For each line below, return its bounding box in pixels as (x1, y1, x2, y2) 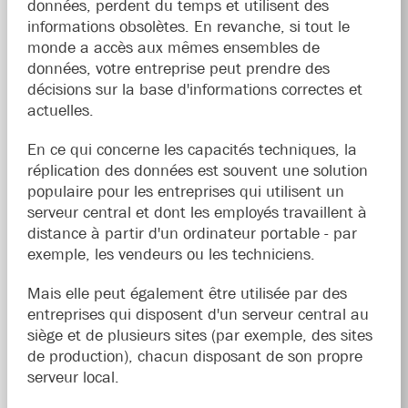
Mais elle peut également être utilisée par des (26, 284, 347, 302)
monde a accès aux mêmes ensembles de (26, 38, 320, 56)
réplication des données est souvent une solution (26, 161, 368, 179)
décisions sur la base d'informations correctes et (26, 80, 362, 98)
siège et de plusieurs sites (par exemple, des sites (26, 326, 372, 344)
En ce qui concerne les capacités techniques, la (26, 140, 357, 158)
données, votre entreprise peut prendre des (26, 59, 330, 77)
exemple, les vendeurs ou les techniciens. (26, 245, 315, 263)
